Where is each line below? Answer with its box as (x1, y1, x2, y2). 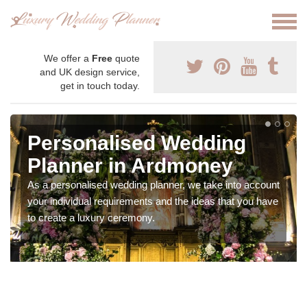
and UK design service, (40, 66, 140, 78)
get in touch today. (60, 80, 140, 92)
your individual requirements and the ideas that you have (27, 195, 278, 208)
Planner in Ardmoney (27, 154, 233, 177)
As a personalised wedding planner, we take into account (27, 179, 280, 191)
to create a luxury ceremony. (27, 212, 155, 224)
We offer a (44, 53, 92, 64)
